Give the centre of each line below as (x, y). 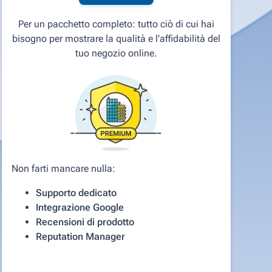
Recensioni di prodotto (85, 222)
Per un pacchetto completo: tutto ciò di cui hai (116, 24)
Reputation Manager (80, 236)
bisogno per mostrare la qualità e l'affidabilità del (116, 38)
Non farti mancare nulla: (63, 168)
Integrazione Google (80, 207)
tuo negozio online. (116, 53)
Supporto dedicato (76, 192)
